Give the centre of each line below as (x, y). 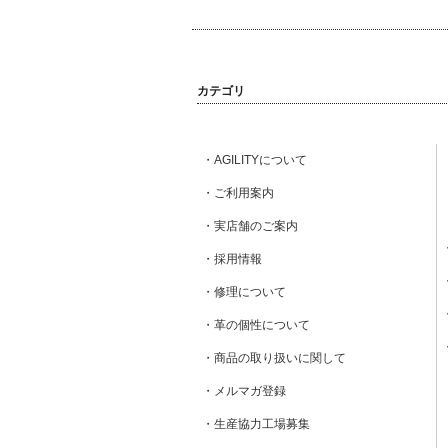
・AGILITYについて (254, 160)
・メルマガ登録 (244, 391)
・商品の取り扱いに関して (274, 358)
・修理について (244, 292)
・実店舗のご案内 (250, 226)
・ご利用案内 (238, 193)
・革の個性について (256, 325)
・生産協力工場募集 (256, 424)
